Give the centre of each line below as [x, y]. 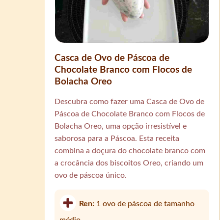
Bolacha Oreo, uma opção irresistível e [121, 126]
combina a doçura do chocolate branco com [130, 151]
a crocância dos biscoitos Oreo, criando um [129, 163]
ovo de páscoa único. [91, 175]
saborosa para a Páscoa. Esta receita [117, 138]
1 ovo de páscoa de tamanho [146, 204]
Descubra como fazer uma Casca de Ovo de [130, 101]
